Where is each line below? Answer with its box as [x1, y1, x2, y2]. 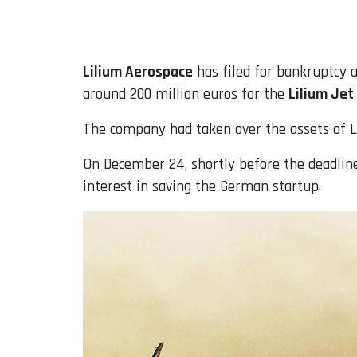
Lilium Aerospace [83, 62, 193, 83]
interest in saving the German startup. [83, 177, 321, 198]
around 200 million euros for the [83, 84, 288, 105]
